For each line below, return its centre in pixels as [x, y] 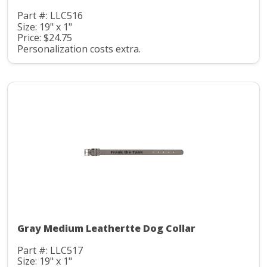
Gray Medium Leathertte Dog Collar [106, 228]
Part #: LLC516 [50, 16]
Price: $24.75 [45, 38]
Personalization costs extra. [79, 49]
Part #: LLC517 [50, 250]
